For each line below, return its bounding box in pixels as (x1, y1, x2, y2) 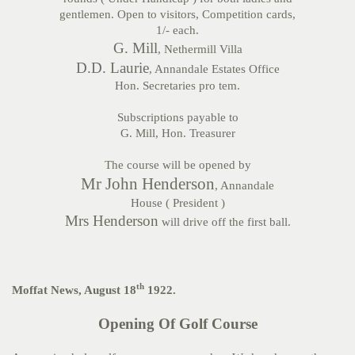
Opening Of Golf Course (97, 315, 258, 332)
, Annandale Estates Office (148, 63, 280, 75)
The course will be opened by (104, 158, 251, 171)
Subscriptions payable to (116, 111, 239, 124)
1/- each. (156, 24, 199, 36)
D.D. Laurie (75, 59, 149, 76)
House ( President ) (130, 197, 225, 209)
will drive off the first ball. (158, 216, 291, 228)
